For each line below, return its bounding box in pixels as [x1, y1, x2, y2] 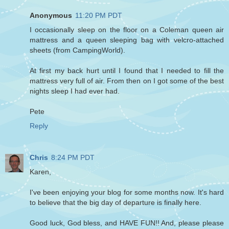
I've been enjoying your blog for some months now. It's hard [30, 188, 224, 197]
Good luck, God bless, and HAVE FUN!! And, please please [30, 219, 224, 227]
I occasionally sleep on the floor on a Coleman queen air [30, 26, 224, 34]
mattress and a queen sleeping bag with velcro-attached [30, 36, 224, 44]
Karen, [30, 168, 51, 176]
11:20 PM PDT [75, 11, 122, 20]
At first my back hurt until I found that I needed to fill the [30, 66, 224, 75]
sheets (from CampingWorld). [30, 46, 125, 55]
